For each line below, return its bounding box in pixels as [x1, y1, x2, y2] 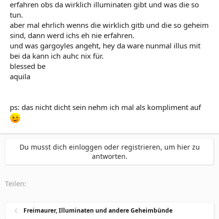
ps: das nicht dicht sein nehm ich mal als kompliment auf [10, 102, 201, 112]
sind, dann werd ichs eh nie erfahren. [10, 30, 134, 40]
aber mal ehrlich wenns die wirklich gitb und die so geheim [10, 20, 209, 30]
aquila [10, 71, 30, 81]
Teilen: [5, 178, 26, 188]
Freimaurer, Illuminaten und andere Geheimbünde [23, 206, 173, 215]
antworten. [91, 151, 128, 161]
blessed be [10, 61, 45, 71]
